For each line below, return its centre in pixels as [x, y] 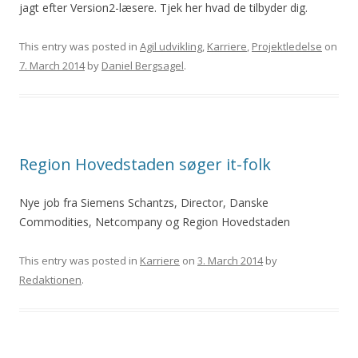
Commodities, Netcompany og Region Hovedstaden [155, 222]
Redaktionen [50, 280]
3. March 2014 [230, 261]
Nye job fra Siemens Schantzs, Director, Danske [144, 203]
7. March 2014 [52, 66]
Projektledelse [287, 46]
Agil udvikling [171, 46]
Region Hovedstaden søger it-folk [145, 164]
